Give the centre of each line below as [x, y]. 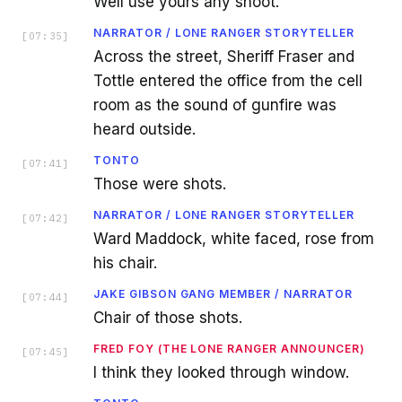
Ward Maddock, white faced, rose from [234, 239]
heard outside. [144, 129]
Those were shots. [160, 184]
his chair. [125, 263]
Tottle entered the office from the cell [228, 81]
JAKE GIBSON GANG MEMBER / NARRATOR [223, 294]
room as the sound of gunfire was [215, 105]
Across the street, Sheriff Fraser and [224, 57]
